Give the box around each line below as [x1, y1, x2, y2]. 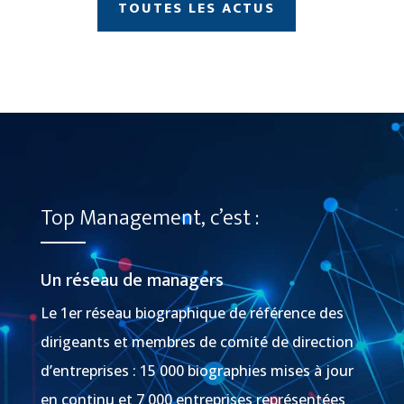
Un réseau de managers [40, 265, 224, 297]
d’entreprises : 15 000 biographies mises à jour [40, 361, 353, 381]
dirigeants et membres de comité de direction [40, 332, 353, 353]
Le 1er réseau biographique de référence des [40, 303, 344, 324]
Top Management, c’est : [40, 200, 259, 237]
